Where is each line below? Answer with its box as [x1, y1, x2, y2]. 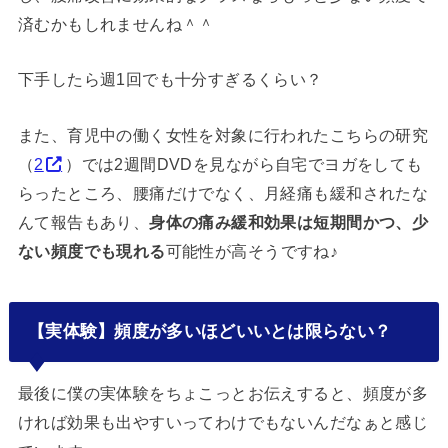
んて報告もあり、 [17, 212, 150, 231]
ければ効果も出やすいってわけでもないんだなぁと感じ [17, 412, 429, 431]
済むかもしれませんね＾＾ [17, 14, 215, 33]
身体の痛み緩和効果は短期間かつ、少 [149, 212, 429, 231]
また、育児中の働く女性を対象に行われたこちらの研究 [17, 125, 429, 144]
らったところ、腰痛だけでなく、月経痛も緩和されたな [17, 183, 429, 202]
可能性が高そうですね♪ [165, 241, 339, 260]
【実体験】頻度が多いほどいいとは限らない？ [27, 321, 392, 342]
